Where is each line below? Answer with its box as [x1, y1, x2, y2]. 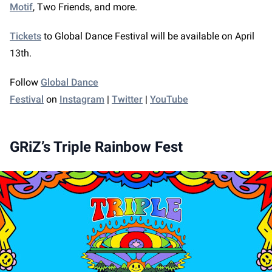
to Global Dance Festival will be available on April [41, 30, 254, 42]
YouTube [150, 93, 188, 105]
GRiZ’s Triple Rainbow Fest [10, 138, 183, 155]
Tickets [10, 30, 41, 42]
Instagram [59, 93, 104, 105]
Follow [10, 76, 41, 88]
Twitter [112, 93, 143, 105]
